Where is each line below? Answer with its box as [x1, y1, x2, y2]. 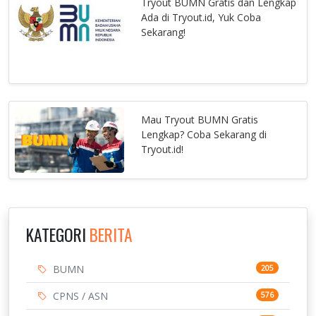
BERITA [90, 222, 133, 248]
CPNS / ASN [53, 289, 108, 303]
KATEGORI [26, 222, 90, 248]
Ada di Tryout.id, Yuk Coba [141, 11, 262, 25]
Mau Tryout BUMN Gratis [141, 113, 259, 127]
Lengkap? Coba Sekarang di [141, 128, 267, 142]
